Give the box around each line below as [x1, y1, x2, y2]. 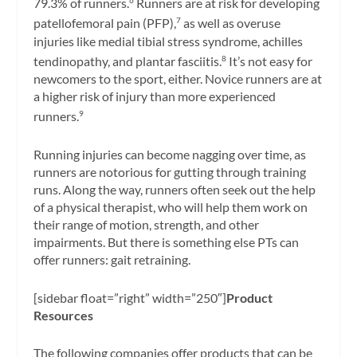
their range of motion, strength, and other [33, 216, 260, 232]
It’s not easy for [226, 53, 313, 69]
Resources [33, 307, 94, 323]
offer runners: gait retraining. [33, 251, 191, 267]
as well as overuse [181, 15, 281, 31]
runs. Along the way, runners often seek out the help [33, 181, 316, 197]
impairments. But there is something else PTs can [33, 233, 300, 249]
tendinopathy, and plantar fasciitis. [33, 53, 222, 69]
